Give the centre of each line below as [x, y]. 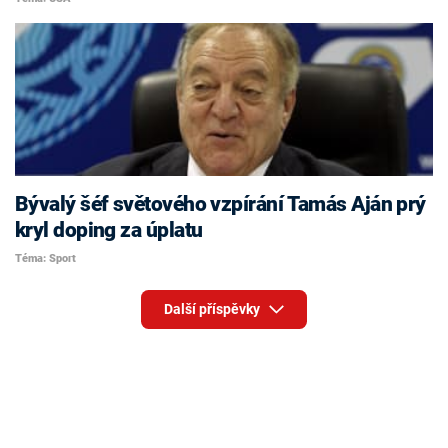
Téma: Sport [45, 258]
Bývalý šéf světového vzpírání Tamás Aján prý [220, 204]
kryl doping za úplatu [109, 230]
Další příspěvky [213, 309]
